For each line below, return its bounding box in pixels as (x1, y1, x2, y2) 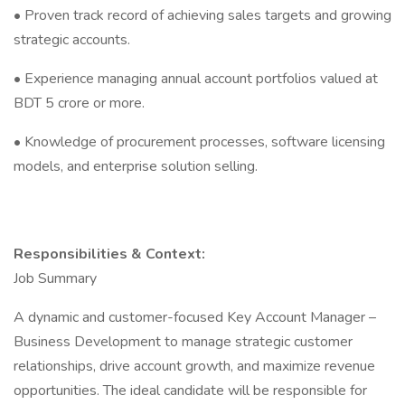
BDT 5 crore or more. (14, 93, 145, 113)
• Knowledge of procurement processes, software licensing (14, 132, 385, 152)
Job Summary (14, 268, 97, 288)
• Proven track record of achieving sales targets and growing (14, 5, 391, 25)
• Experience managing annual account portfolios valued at (14, 69, 378, 89)
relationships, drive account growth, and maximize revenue (14, 356, 375, 376)
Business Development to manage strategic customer (14, 332, 353, 352)
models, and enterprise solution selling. (14, 156, 258, 176)
